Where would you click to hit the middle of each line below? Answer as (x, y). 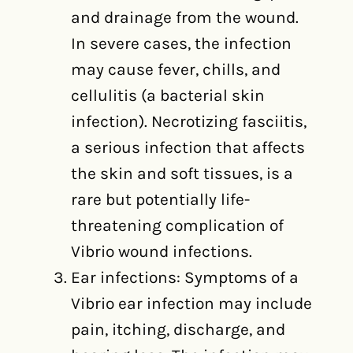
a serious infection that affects (188, 147)
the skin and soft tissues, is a (182, 173)
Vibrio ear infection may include (191, 303)
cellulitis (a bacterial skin (168, 95)
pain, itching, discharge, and (178, 329)
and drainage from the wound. (185, 17)
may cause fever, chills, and (176, 69)
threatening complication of (177, 225)
